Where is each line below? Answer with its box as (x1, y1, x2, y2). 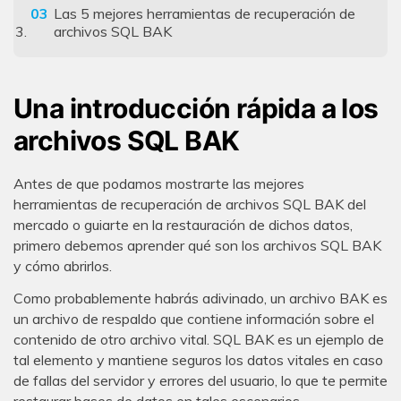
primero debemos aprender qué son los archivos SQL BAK (13, 235, 381, 254)
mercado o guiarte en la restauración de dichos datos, (13, 215, 353, 234)
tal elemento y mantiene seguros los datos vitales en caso (13, 350, 383, 369)
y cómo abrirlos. (13, 256, 112, 275)
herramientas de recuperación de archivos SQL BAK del (13, 194, 366, 213)
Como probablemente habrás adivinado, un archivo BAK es (13, 288, 388, 307)
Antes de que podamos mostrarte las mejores (13, 174, 304, 192)
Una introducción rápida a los (13, 91, 379, 124)
